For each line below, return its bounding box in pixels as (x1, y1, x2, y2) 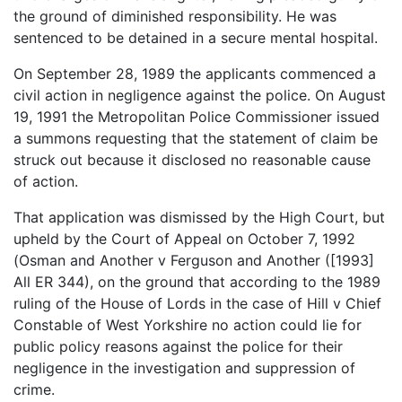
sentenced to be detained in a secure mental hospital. (13, 28, 378, 47)
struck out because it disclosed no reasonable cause (13, 150, 371, 169)
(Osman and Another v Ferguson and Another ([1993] (13, 250, 374, 269)
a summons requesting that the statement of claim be (13, 128, 378, 147)
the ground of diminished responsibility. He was (13, 6, 336, 25)
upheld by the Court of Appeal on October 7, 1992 (13, 229, 355, 248)
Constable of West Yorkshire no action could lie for (13, 315, 362, 334)
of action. (13, 171, 78, 190)
